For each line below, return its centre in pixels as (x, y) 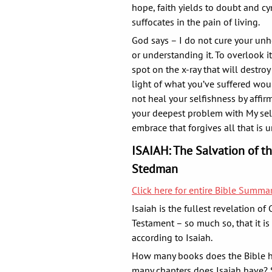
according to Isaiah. (172, 237)
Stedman (155, 169)
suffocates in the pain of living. (196, 22)
